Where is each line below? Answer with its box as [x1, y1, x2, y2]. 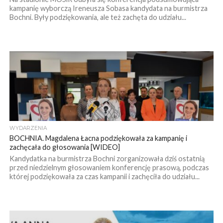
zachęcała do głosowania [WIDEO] [9, 142, 120, 151]
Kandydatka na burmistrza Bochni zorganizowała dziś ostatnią [9, 154, 205, 163]
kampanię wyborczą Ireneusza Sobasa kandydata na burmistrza [9, 3, 208, 12]
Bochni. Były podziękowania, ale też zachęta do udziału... [9, 12, 186, 21]
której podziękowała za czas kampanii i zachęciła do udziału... [9, 172, 200, 181]
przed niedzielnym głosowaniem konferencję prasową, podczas [9, 163, 209, 172]
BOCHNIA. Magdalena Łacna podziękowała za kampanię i [9, 133, 187, 142]
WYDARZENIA [9, 124, 47, 131]
